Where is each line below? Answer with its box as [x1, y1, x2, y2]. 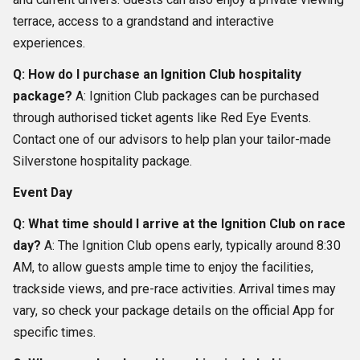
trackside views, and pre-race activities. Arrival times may [13, 281, 336, 297]
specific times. [13, 325, 96, 341]
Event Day [13, 185, 72, 201]
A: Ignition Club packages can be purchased [72, 88, 319, 104]
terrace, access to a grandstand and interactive [13, 14, 274, 30]
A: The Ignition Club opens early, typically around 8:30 [41, 238, 341, 254]
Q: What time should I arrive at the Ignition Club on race [13, 216, 346, 232]
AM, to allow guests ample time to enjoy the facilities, [13, 260, 313, 276]
